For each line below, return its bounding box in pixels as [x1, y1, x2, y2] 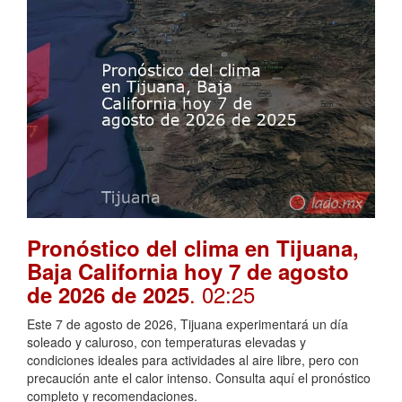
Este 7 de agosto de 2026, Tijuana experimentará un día [27, 315, 348, 334]
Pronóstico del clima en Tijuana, [27, 232, 359, 264]
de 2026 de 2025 [27, 279, 189, 310]
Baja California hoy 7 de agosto [27, 256, 349, 287]
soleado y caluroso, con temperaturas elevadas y [27, 333, 306, 352]
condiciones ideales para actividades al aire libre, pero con [27, 351, 359, 370]
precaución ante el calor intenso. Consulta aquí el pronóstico [27, 369, 371, 388]
